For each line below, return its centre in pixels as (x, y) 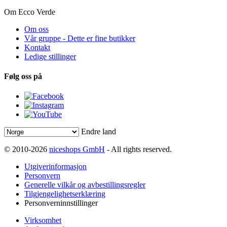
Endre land (99, 132)
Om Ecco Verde (30, 12)
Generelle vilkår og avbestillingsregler (85, 185)
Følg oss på (23, 77)
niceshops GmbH (77, 149)
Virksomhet (43, 220)
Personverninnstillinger (61, 203)
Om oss (36, 29)
